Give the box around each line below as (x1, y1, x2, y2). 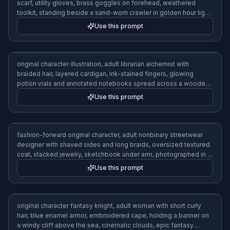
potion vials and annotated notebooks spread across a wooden (17, 221, 209, 229)
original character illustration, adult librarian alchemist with (17, 202, 189, 209)
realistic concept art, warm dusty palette (17, 18, 138, 26)
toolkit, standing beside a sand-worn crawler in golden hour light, (17, 9, 212, 16)
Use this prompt (94, 22, 143, 30)
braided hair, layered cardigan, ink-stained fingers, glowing (17, 212, 194, 219)
